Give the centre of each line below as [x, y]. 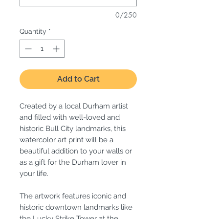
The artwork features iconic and [73, 196]
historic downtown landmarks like [76, 208]
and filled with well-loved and [70, 118]
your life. [34, 174]
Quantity [33, 32]
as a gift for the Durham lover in [73, 163]
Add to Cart [78, 79]
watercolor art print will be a [66, 140]
